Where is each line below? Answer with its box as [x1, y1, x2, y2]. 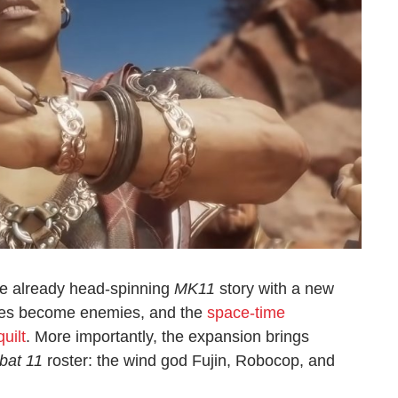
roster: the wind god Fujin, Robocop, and [43, 352, 335, 370]
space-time [207, 304, 285, 322]
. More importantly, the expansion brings [26, 328, 309, 346]
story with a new [215, 280, 334, 298]
